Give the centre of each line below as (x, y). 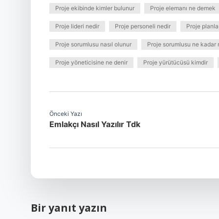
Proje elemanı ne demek (183, 8)
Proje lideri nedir (77, 26)
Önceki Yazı (66, 114)
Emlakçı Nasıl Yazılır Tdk (95, 124)
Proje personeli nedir (143, 26)
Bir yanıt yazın (69, 208)
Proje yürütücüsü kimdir (175, 62)
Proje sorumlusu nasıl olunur (93, 44)
